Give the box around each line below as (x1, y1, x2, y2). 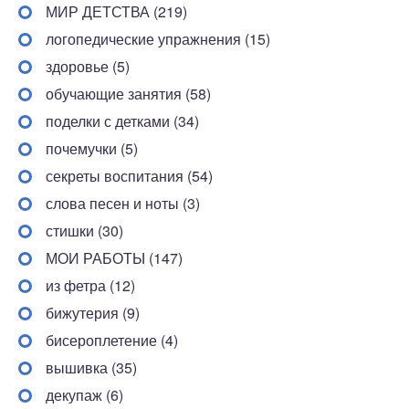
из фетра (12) (46, 274, 135, 296)
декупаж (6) (46, 383, 123, 405)
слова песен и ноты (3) (46, 192, 200, 214)
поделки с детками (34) (46, 110, 199, 131)
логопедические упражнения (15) (46, 27, 270, 49)
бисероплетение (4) (46, 329, 178, 351)
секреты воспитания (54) (46, 164, 213, 186)
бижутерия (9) (46, 301, 140, 323)
